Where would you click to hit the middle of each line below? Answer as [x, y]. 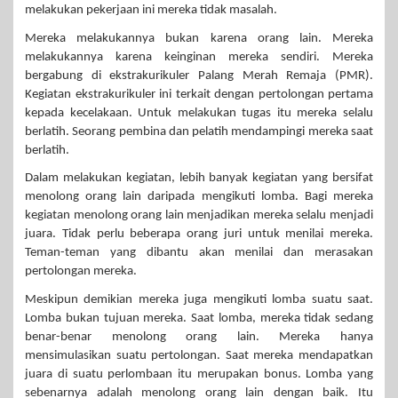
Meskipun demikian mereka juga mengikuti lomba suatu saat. [199, 299]
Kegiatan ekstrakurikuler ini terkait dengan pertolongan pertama [199, 94]
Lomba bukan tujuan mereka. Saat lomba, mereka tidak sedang [199, 318]
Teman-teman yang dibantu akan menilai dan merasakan [199, 253]
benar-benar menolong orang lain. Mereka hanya [199, 337]
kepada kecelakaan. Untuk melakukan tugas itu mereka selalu [199, 113]
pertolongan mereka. [81, 272]
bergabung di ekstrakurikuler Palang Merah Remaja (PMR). [199, 76]
